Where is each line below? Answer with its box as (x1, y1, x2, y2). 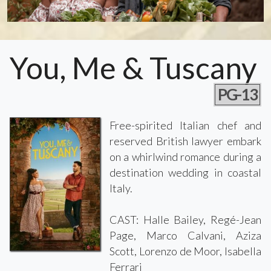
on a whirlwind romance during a (109, 149, 261, 163)
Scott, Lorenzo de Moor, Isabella (109, 244, 261, 258)
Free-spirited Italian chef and (109, 118, 261, 132)
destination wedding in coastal (109, 165, 261, 179)
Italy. (109, 181, 132, 195)
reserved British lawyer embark (109, 134, 261, 148)
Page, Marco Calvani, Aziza (109, 228, 261, 242)
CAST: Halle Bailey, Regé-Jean (109, 212, 261, 226)
